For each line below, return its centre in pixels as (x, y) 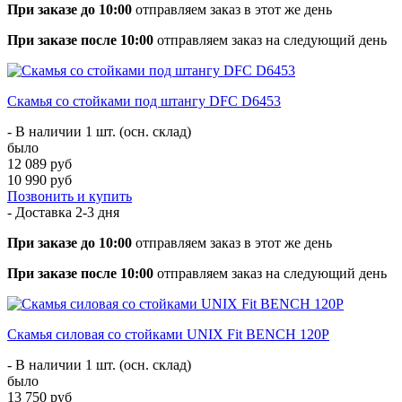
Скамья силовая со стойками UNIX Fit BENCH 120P (168, 334)
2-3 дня (97, 212)
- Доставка (41, 212)
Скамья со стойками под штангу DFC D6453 (144, 100)
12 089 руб (39, 163)
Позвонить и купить (70, 196)
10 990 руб (39, 179)
